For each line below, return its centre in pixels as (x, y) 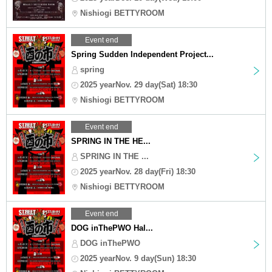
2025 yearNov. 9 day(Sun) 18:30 (138, 258)
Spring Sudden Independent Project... (142, 54)
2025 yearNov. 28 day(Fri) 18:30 (138, 171)
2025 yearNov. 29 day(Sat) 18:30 (139, 84)
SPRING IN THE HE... (111, 141)
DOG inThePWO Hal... (112, 228)
